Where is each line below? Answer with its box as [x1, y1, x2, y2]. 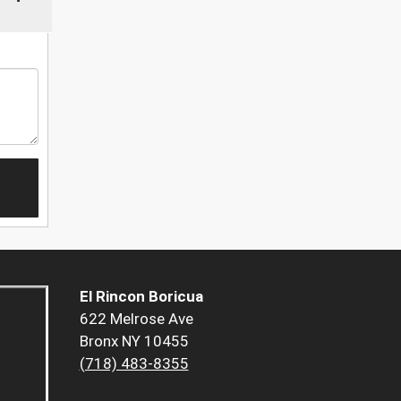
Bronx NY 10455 [79, 332, 189, 351]
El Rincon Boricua [79, 287, 203, 306]
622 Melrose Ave [79, 310, 193, 328]
